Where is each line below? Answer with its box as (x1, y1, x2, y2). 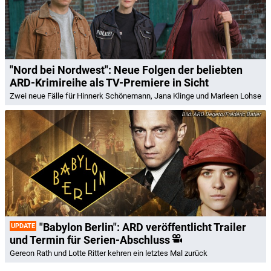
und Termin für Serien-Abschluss (10, 233, 170, 246)
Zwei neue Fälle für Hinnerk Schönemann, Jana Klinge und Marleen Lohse (10, 91, 261, 100)
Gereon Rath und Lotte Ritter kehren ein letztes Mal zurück (10, 248, 207, 258)
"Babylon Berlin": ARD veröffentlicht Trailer (39, 220, 246, 233)
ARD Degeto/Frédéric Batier (192, 111, 261, 117)
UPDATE (11, 221, 35, 230)
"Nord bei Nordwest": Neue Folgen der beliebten (10, 64, 243, 76)
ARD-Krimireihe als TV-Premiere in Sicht (10, 76, 209, 89)
